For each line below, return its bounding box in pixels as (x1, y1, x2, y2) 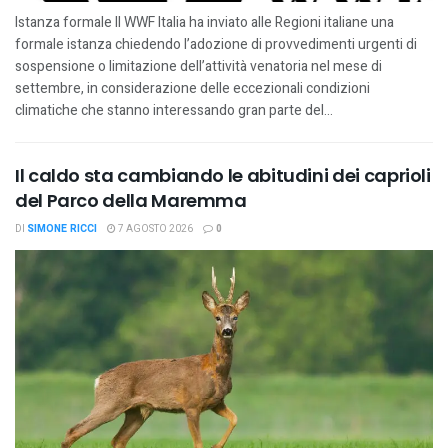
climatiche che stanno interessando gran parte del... (15, 99, 333, 121)
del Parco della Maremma (15, 187, 247, 213)
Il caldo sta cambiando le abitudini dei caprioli (15, 162, 431, 188)
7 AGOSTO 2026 (116, 221, 193, 236)
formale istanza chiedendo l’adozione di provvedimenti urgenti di (15, 33, 417, 55)
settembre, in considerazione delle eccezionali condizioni (15, 77, 370, 99)
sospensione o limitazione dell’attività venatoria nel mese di (15, 55, 382, 77)
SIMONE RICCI (27, 221, 97, 236)
